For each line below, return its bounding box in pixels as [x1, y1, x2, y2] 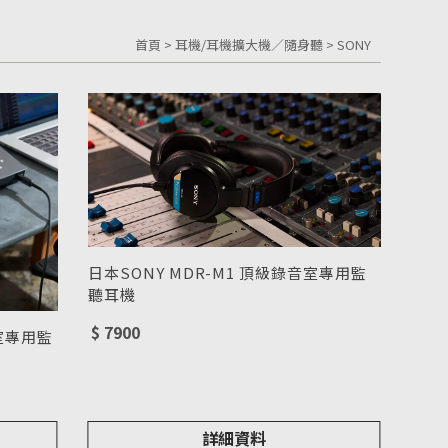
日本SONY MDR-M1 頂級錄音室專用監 [87, 261, 367, 283]
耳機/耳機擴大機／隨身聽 [174, 34, 323, 54]
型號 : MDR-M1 [87, 305, 198, 327]
